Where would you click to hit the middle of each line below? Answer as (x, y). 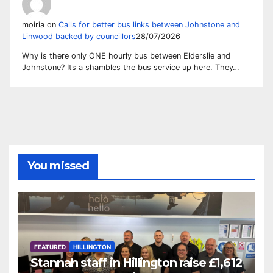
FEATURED (50, 247)
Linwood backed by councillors (79, 36)
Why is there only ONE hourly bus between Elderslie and (126, 55)
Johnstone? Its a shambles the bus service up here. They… (131, 67)
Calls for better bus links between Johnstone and (149, 24)
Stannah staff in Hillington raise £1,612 (136, 263)
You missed (58, 166)
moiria (33, 24)
